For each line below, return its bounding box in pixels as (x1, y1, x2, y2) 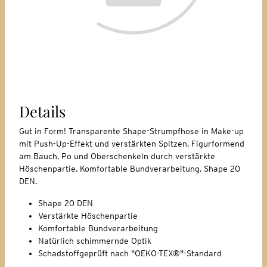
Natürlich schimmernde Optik (38, 235, 151, 246)
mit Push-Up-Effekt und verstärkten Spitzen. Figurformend (19, 138, 244, 148)
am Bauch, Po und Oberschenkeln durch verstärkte (19, 151, 215, 161)
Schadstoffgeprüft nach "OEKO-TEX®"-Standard (38, 248, 222, 258)
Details (19, 101, 66, 121)
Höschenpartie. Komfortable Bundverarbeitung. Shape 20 (19, 163, 240, 173)
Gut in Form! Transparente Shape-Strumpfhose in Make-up (19, 126, 244, 136)
